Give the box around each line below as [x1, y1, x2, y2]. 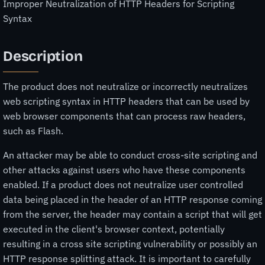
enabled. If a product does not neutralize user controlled [3, 178, 243, 190]
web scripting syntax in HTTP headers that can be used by [3, 95, 250, 107]
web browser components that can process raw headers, [3, 109, 245, 122]
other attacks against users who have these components [3, 163, 245, 176]
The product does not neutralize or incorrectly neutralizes [3, 80, 248, 92]
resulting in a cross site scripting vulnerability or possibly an [3, 237, 257, 250]
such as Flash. [3, 124, 63, 137]
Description [3, 48, 83, 65]
